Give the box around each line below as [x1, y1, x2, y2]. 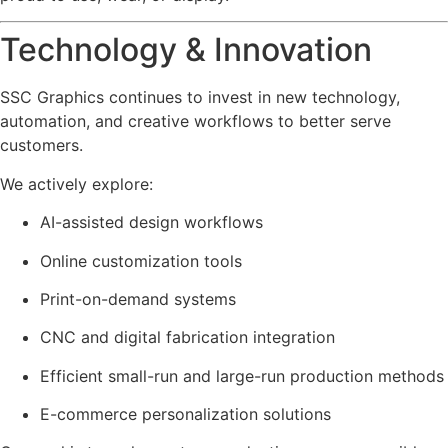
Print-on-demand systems [40, 288, 236, 309]
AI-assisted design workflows [40, 212, 263, 233]
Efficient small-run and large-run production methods [40, 365, 444, 386]
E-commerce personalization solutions [40, 404, 331, 425]
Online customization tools [40, 250, 242, 271]
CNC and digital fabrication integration [40, 327, 335, 348]
